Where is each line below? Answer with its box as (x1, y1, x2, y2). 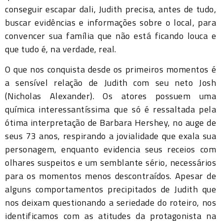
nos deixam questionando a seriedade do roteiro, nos (5, 196, 216, 210)
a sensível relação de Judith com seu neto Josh (5, 76, 216, 90)
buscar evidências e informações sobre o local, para (5, 16, 216, 29)
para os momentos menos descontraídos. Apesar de (5, 169, 216, 183)
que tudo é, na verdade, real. (5, 42, 116, 56)
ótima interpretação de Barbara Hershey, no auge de (5, 116, 216, 130)
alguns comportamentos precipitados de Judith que (5, 183, 216, 196)
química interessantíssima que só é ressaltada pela (5, 103, 216, 116)
